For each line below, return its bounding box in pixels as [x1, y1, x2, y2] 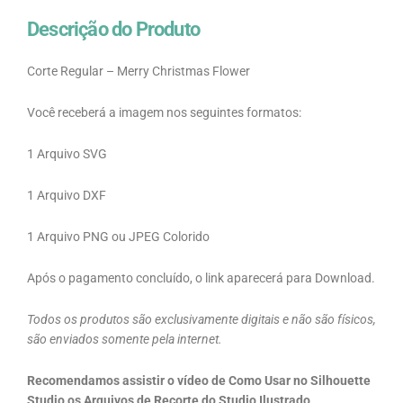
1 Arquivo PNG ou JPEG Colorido [27, 229, 210, 244]
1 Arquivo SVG [27, 147, 107, 162]
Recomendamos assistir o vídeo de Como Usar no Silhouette [27, 372, 371, 388]
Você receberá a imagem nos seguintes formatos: [27, 105, 301, 121]
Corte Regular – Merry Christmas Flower [27, 64, 250, 79]
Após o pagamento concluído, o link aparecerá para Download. [27, 270, 375, 285]
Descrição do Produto [27, 18, 200, 41]
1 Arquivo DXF [27, 188, 106, 203]
